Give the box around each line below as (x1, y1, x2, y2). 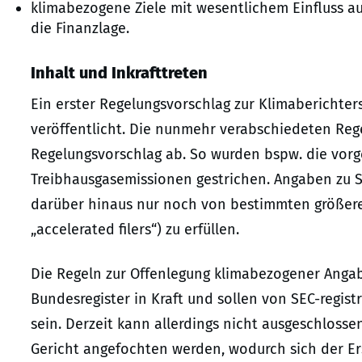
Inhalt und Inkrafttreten (31, 62, 208, 82)
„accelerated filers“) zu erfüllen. (31, 220, 239, 238)
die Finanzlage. (31, 19, 129, 37)
